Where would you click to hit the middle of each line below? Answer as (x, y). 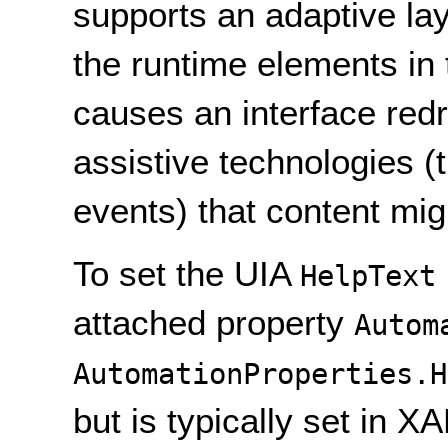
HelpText (368, 276)
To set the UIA (187, 274)
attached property (214, 323)
